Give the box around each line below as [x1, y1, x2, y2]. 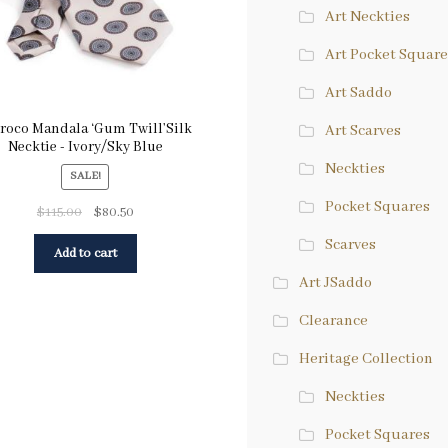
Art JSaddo [298, 273, 372, 292]
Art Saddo [324, 83, 392, 102]
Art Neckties [324, 7, 410, 26]
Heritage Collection [298, 349, 433, 368]
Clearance [298, 311, 368, 330]
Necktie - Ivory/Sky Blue [7, 137, 163, 156]
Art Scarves [324, 121, 401, 140]
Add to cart [53, 244, 117, 262]
